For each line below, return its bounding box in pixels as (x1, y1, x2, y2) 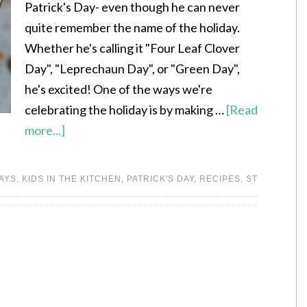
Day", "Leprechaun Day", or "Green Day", (25, 61, 240, 76)
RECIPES (199, 174, 241, 184)
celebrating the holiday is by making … (25, 102, 226, 117)
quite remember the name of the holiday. (25, 20, 240, 35)
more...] (25, 123, 65, 138)
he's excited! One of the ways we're (25, 82, 212, 97)
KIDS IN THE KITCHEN (22, 174, 121, 184)
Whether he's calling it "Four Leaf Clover (25, 40, 240, 56)
